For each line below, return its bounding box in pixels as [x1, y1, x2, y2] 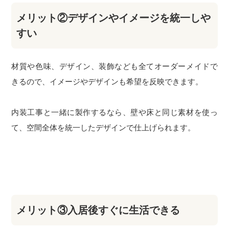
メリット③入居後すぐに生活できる [16, 202, 180, 218]
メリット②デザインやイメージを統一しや [16, 10, 211, 26]
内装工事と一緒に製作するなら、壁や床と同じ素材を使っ [11, 108, 218, 117]
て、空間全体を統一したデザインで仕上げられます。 [11, 123, 196, 132]
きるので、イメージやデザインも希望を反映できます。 [11, 77, 203, 86]
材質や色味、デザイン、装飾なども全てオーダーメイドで [11, 62, 218, 71]
